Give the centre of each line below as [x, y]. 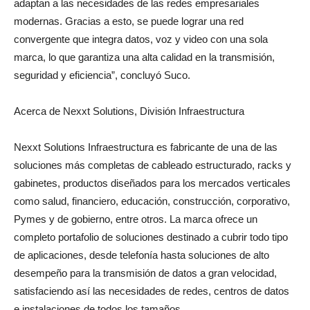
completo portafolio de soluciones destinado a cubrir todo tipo [151, 237]
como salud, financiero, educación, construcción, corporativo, [152, 201]
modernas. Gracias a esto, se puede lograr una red [129, 21]
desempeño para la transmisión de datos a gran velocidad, [145, 273]
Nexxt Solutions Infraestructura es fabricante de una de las [146, 147]
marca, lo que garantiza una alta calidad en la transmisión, [144, 57]
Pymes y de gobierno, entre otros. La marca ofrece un [136, 219]
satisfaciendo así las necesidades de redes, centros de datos [152, 291]
